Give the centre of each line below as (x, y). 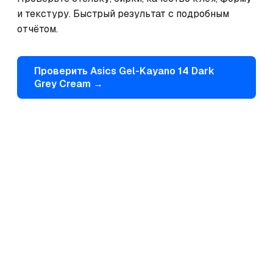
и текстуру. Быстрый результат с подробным (123, 14)
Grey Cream (62, 84)
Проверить (62, 71)
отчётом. (37, 29)
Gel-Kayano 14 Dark (167, 71)
